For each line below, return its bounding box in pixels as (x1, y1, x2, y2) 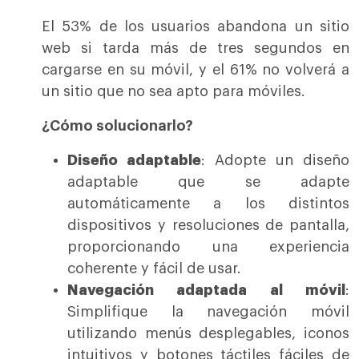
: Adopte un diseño (201, 153, 349, 168)
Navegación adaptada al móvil (67, 283, 345, 298)
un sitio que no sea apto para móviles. (42, 84, 305, 99)
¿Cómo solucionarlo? (42, 119, 193, 134)
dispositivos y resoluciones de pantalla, (67, 218, 349, 233)
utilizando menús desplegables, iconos (67, 326, 349, 341)
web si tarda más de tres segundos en (42, 41, 349, 56)
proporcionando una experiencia (67, 240, 349, 255)
